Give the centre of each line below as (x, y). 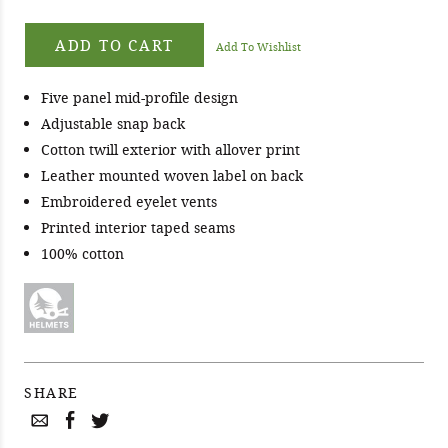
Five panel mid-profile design (139, 98)
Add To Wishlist (258, 47)
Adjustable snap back (113, 124)
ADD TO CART (114, 45)
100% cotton (82, 254)
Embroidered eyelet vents (129, 202)
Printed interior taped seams (138, 228)
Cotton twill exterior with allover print (170, 150)
